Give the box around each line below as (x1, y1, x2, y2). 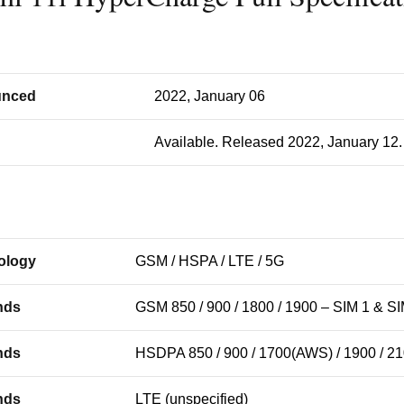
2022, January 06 (154, 88, 265, 104)
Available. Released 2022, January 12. (154, 134, 402, 150)
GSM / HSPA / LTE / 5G (135, 253, 284, 269)
